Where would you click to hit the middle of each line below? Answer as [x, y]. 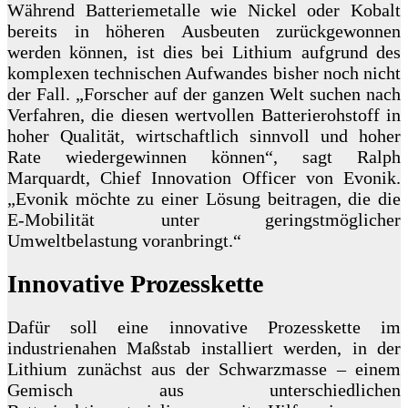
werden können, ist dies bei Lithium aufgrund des [204, 52]
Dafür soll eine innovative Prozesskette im [204, 327]
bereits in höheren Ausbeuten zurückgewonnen [204, 31]
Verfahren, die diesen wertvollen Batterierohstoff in [204, 115]
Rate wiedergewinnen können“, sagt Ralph [204, 157]
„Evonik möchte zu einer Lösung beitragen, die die [204, 199]
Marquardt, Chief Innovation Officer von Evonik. [204, 178]
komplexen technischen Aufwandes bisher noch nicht [204, 73]
